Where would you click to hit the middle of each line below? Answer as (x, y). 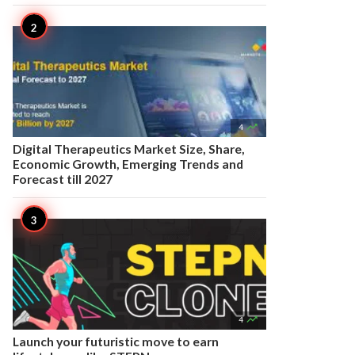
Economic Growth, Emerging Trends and (128, 164)
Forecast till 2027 (63, 179)
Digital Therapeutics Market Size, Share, (129, 149)
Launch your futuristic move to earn (116, 341)
